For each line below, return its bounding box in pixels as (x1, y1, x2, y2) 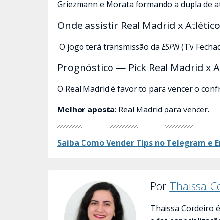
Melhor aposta (57, 104, 115, 115)
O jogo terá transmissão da (57, 41, 162, 52)
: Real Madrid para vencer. (115, 104, 209, 115)
